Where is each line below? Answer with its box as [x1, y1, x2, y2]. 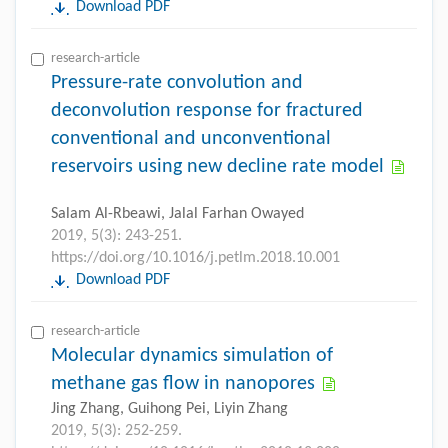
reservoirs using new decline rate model [51, 156, 384, 177]
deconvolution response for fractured [51, 100, 363, 121]
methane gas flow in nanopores [51, 373, 315, 394]
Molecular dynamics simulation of [51, 345, 333, 366]
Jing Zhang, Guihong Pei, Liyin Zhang [51, 400, 288, 417]
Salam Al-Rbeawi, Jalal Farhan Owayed [51, 205, 304, 222]
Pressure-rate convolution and [51, 72, 303, 93]
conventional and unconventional [51, 128, 331, 149]
